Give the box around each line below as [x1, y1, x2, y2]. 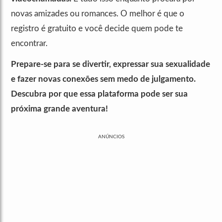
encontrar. [11, 39, 48, 48]
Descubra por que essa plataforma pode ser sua [11, 90, 188, 99]
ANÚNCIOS [98, 134, 124, 140]
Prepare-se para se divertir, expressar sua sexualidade [11, 60, 210, 69]
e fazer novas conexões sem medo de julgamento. [11, 75, 196, 84]
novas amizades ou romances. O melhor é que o [11, 9, 184, 18]
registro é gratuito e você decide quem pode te [11, 24, 183, 33]
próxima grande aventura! [11, 105, 108, 113]
